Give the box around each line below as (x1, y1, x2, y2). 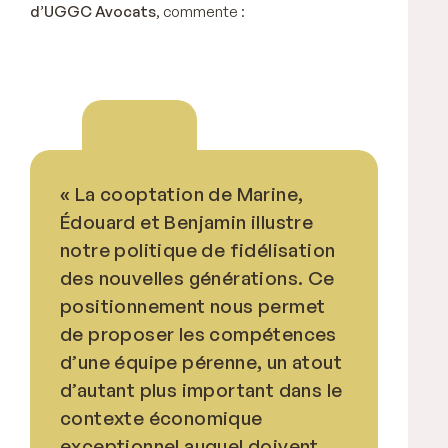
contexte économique (60, 405, 263, 430)
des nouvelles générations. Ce (60, 265, 335, 290)
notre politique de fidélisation (60, 237, 336, 262)
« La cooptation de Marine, (60, 181, 304, 206)
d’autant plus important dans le (60, 377, 343, 402)
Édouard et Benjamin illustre (60, 209, 314, 234)
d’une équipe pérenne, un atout (60, 349, 342, 374)
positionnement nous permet (60, 293, 326, 318)
